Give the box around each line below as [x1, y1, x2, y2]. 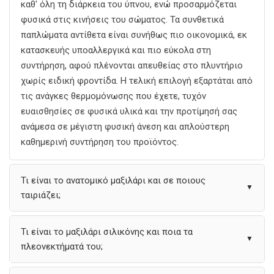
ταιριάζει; [21, 189, 61, 201]
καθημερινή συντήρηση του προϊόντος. [21, 136, 179, 147]
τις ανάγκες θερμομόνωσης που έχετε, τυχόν [21, 90, 206, 102]
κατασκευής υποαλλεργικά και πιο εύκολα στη [21, 44, 211, 56]
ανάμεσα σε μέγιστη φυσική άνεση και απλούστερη [21, 120, 229, 132]
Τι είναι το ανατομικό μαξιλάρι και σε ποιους [21, 174, 206, 186]
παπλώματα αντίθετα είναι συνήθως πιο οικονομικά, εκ [21, 29, 247, 40]
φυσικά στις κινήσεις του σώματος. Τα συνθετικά [21, 13, 224, 25]
